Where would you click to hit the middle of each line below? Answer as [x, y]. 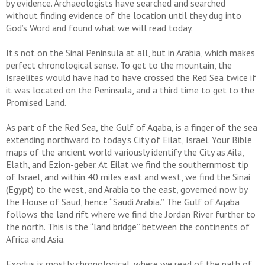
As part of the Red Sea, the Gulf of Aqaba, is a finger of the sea [132, 127]
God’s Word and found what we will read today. [99, 28]
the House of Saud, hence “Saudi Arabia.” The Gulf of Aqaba [123, 202]
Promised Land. [36, 103]
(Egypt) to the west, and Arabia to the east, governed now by [127, 190]
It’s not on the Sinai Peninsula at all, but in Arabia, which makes [130, 53]
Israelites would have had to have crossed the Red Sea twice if [131, 78]
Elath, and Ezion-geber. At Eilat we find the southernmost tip [127, 165]
